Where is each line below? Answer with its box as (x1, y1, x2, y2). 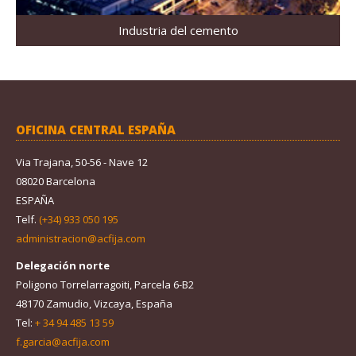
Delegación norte (16, 257, 110, 273)
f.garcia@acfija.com (16, 334, 110, 349)
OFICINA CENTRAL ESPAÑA (16, 121, 176, 137)
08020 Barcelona (16, 173, 95, 188)
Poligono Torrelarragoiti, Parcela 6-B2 (16, 277, 194, 292)
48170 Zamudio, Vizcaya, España (16, 296, 172, 311)
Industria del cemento (118, 22, 238, 39)
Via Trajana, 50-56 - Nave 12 (16, 154, 148, 169)
